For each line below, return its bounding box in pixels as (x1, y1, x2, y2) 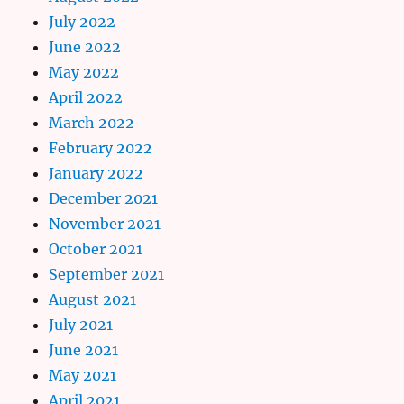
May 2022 (49, 62, 120, 81)
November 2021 (49, 214, 161, 233)
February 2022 (49, 138, 153, 157)
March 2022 (49, 113, 135, 132)
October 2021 (49, 239, 143, 258)
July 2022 (49, 12, 116, 31)
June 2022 (49, 37, 122, 56)
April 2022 (49, 87, 124, 106)
